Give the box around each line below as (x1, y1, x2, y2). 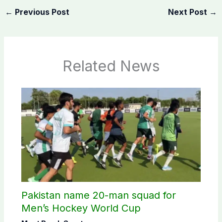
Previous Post (12, 6, 69, 17)
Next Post (168, 6, 210, 17)
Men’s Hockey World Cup (21, 202, 141, 215)
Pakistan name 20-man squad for (21, 189, 176, 202)
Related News (62, 57, 160, 75)
